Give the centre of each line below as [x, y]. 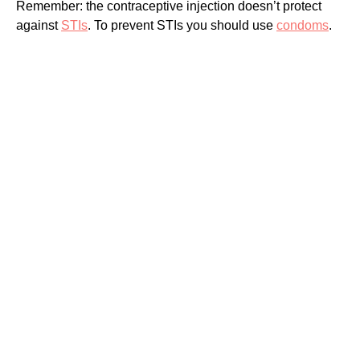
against [39, 25]
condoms [303, 25]
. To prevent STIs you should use [182, 25]
